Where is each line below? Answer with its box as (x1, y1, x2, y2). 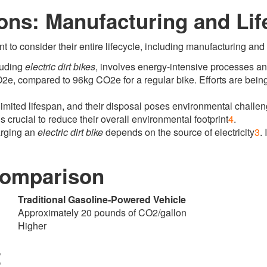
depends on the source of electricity (103, 125, 254, 139)
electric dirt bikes (25, 60, 95, 73)
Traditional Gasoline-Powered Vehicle (18, 193, 186, 206)
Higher (18, 219, 46, 232)
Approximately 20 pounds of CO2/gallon (18, 206, 187, 219)
